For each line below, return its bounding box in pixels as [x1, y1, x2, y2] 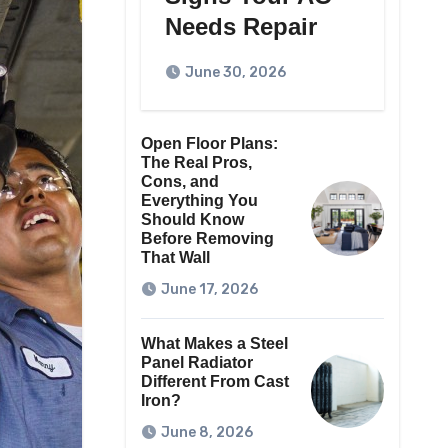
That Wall [140, 249, 210, 267]
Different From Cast [140, 373, 289, 391]
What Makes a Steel [140, 335, 288, 353]
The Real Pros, [140, 154, 252, 172]
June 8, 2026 [160, 424, 253, 442]
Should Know [140, 211, 244, 229]
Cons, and [140, 173, 219, 191]
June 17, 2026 [160, 281, 258, 299]
